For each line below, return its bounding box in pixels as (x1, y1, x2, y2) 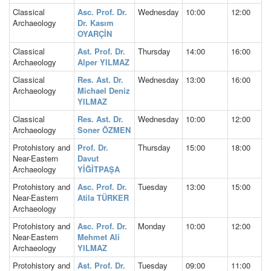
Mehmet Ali (77, 230, 120, 243)
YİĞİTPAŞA (77, 163, 120, 175)
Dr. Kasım (77, 16, 114, 28)
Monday (138, 220, 166, 232)
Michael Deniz (77, 84, 130, 96)
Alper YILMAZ (77, 56, 129, 68)
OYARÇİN (77, 27, 112, 39)
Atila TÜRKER (77, 191, 129, 203)
